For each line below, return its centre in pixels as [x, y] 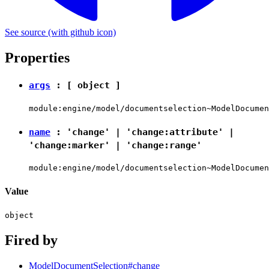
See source [25, 32]
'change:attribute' [175, 132]
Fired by [31, 240]
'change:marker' [69, 145]
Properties [37, 58]
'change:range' [164, 145]
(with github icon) [81, 32]
